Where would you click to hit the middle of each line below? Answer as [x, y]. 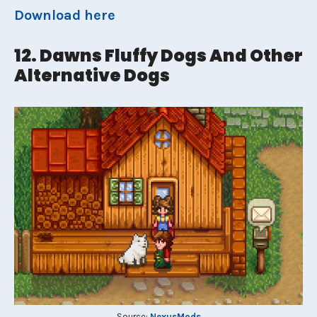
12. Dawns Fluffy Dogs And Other [158, 56]
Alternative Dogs [92, 75]
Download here [65, 15]
